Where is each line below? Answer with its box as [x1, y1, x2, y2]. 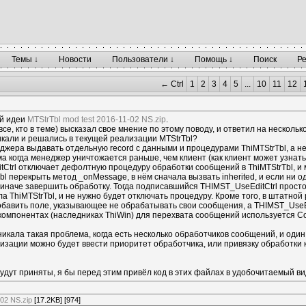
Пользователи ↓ [112, 55, 174, 64]
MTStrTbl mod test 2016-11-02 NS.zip [27, 115, 167, 124]
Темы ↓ [12, 55, 38, 64]
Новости [59, 55, 92, 64]
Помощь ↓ [195, 55, 233, 64]
